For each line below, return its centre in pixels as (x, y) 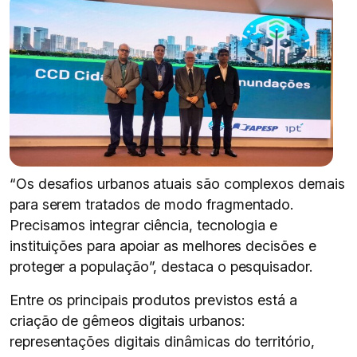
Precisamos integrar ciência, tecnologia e (144, 225)
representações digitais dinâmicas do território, (162, 341)
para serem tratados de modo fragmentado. (152, 204)
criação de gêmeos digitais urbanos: (127, 321)
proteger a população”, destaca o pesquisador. (161, 267)
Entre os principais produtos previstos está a (153, 300)
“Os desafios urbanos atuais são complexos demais (177, 184)
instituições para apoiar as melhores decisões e (163, 246)
